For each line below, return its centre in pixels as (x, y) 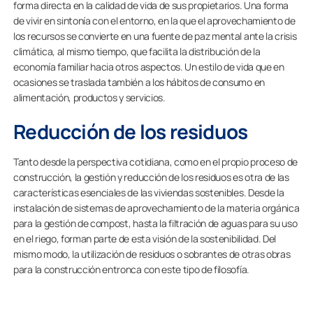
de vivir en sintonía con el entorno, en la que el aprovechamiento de (154, 20)
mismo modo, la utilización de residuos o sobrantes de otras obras (152, 254)
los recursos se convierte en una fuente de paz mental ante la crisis (155, 36)
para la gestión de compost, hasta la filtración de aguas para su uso (155, 223)
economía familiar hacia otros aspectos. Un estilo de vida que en (149, 66)
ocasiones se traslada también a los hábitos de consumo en (139, 82)
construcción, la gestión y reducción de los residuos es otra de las (151, 177)
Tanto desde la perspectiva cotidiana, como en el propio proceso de (155, 161)
